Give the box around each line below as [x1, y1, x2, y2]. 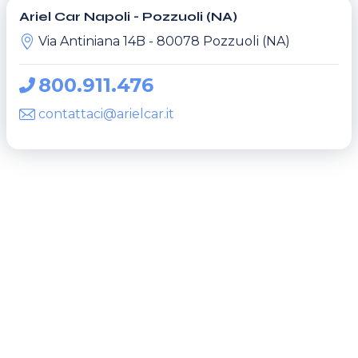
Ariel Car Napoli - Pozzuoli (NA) [19, 9, 237, 24]
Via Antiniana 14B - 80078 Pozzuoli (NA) [38, 34, 290, 49]
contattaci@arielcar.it [38, 106, 174, 121]
